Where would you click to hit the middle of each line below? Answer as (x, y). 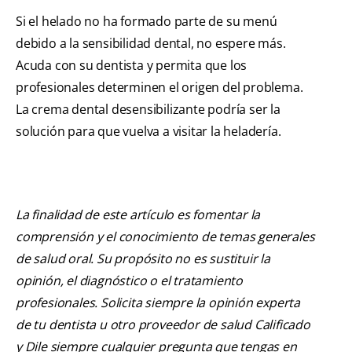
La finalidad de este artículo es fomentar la (138, 215)
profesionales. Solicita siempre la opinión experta (158, 303)
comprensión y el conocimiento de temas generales (165, 237)
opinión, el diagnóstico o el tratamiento (130, 281)
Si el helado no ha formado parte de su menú (147, 22)
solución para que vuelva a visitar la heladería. (148, 132)
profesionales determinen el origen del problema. (159, 88)
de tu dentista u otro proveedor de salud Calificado (163, 325)
